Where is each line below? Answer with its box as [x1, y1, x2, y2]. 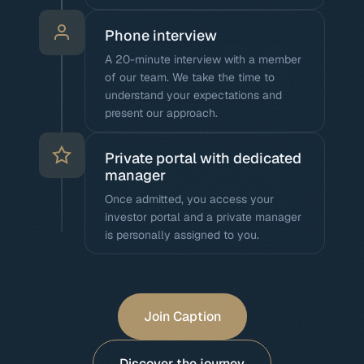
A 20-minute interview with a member [105, 52, 301, 67]
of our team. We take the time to [105, 70, 275, 84]
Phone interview [105, 26, 217, 45]
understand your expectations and [105, 88, 282, 102]
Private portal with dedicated [105, 149, 301, 167]
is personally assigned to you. [105, 227, 259, 242]
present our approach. [105, 106, 218, 120]
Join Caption [143, 308, 221, 325]
